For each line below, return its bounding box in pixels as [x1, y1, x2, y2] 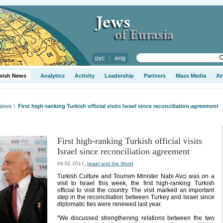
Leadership [104, 73, 134, 79]
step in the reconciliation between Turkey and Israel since [57, 194, 215, 201]
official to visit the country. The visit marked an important [57, 187, 215, 194]
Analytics [40, 73, 65, 79]
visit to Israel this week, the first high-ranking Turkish [57, 180, 215, 187]
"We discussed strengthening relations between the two [57, 215, 215, 222]
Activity [74, 73, 95, 79]
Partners [143, 73, 166, 79]
